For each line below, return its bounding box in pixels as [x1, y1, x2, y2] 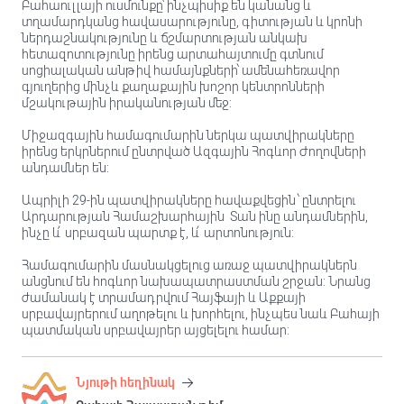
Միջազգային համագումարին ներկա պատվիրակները [22, 128, 354, 142]
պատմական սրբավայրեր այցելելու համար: [22, 323, 289, 337]
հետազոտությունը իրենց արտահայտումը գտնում [22, 47, 324, 61]
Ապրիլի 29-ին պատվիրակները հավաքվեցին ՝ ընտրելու [22, 193, 356, 207]
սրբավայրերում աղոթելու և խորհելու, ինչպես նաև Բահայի [22, 307, 380, 321]
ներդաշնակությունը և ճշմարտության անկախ [22, 31, 308, 45]
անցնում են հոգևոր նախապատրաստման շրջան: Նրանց [22, 274, 371, 289]
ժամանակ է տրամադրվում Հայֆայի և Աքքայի [22, 290, 306, 305]
